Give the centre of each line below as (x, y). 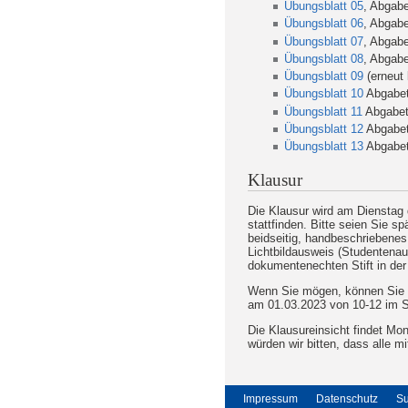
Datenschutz (347, 399)
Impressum (270, 399)
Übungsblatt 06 (324, 24)
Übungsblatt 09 (324, 76)
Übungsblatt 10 (324, 94)
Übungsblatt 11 (323, 111)
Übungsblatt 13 (324, 147)
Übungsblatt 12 (324, 129)
